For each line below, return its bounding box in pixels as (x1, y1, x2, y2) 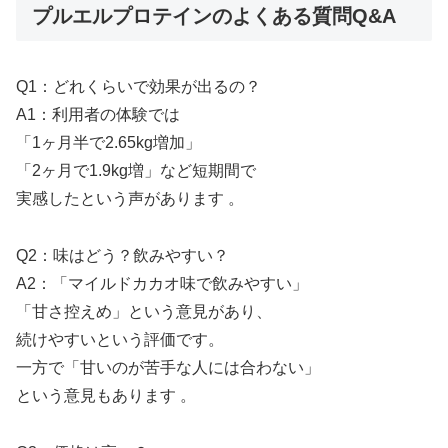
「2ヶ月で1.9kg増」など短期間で (16, 162, 256, 180)
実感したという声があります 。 (16, 190, 244, 208)
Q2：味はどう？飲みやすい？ (16, 247, 229, 265)
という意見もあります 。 (16, 387, 196, 405)
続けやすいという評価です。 (16, 331, 224, 349)
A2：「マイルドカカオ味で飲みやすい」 (16, 275, 308, 293)
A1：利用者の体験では (16, 106, 180, 124)
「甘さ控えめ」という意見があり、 (16, 303, 272, 321)
